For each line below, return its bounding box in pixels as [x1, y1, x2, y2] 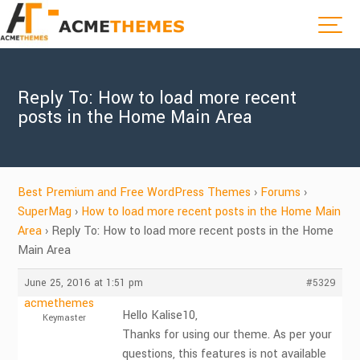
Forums [260, 184, 301, 201]
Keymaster [42, 312, 86, 324]
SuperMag [18, 203, 72, 220]
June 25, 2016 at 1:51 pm [24, 276, 144, 290]
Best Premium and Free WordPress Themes [18, 184, 252, 201]
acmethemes [24, 295, 95, 312]
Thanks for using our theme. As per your [122, 326, 333, 343]
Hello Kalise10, [122, 307, 198, 324]
